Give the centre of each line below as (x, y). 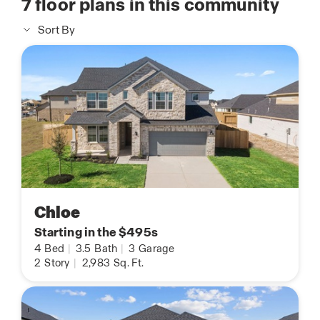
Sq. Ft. (128, 263)
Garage (156, 249)
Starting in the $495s (96, 232)
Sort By (56, 30)
